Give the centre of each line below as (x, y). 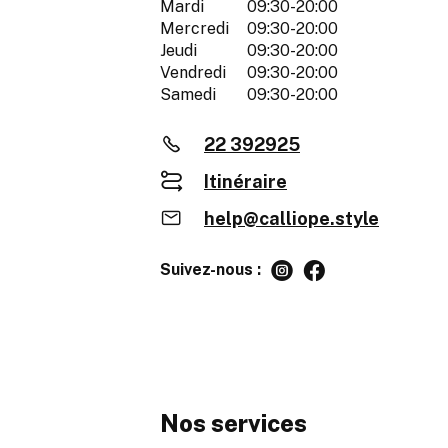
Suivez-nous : (210, 270)
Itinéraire (245, 182)
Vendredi (193, 73)
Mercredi (194, 29)
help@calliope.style (291, 219)
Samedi (188, 95)
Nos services (233, 423)
